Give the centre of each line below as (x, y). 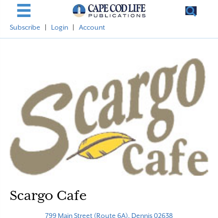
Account (92, 27)
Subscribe (25, 27)
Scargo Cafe (48, 195)
